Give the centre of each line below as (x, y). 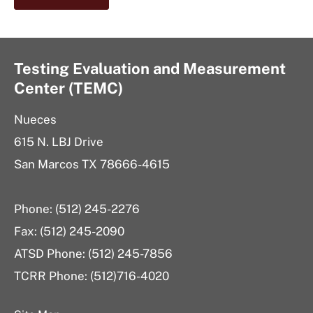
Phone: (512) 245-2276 (77, 209)
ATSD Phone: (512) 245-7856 (93, 253)
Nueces (35, 119)
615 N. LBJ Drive (59, 141)
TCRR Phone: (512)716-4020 (92, 276)
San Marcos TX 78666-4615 (92, 164)
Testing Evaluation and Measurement (150, 68)
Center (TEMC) (68, 88)
